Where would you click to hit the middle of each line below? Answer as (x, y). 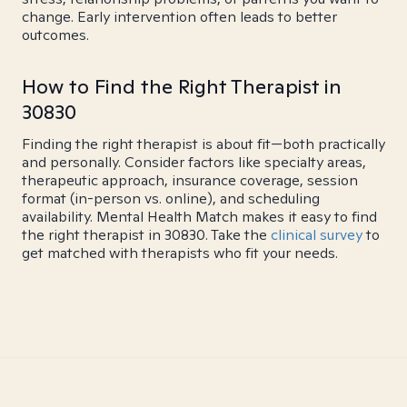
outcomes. (55, 35)
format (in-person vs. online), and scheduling (171, 199)
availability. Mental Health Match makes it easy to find (199, 217)
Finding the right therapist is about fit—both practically (203, 144)
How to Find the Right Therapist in (182, 86)
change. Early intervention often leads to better (179, 17)
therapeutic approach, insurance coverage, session (190, 180)
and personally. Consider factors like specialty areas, (194, 162)
